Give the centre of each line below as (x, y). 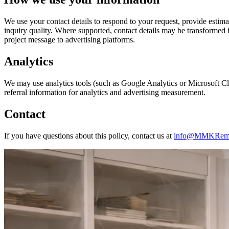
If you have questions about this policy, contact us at (89, 135)
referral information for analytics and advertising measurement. (105, 92)
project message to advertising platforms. (70, 40)
